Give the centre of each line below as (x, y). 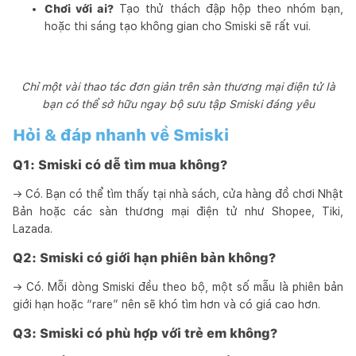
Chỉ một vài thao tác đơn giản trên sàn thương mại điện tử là (178, 86)
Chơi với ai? (79, 8)
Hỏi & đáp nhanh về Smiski (121, 135)
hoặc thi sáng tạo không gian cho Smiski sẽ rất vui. (178, 26)
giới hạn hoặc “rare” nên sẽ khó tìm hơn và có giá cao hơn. (166, 304)
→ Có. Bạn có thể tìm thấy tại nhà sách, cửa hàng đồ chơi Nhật (178, 193)
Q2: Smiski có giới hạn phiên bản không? (144, 257)
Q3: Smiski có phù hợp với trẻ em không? (145, 333)
